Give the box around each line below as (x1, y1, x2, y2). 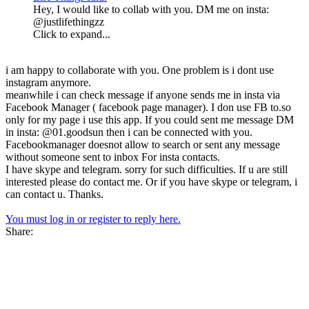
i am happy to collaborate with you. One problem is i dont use (6, 63, 274, 76)
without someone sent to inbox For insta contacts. (6, 150, 220, 163)
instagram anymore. (6, 76, 91, 88)
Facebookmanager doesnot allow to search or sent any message (6, 138, 280, 150)
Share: (6, 225, 33, 237)
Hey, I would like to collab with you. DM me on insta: (33, 3, 269, 15)
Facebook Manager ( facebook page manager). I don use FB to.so (6, 101, 291, 113)
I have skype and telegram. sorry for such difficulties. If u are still (6, 163, 288, 175)
